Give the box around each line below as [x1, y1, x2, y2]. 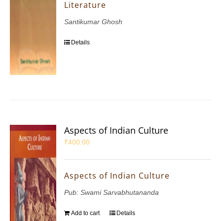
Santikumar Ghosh [64, 18, 123, 26]
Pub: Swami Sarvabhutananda [64, 188, 159, 197]
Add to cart [71, 210, 100, 217]
